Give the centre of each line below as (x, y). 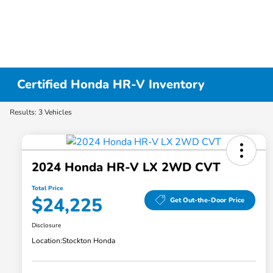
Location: (47, 241)
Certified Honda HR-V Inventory (111, 84)
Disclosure (46, 226)
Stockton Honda (89, 241)
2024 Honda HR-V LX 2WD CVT (126, 168)
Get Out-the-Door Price (207, 200)
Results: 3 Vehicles (41, 112)
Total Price (47, 189)
